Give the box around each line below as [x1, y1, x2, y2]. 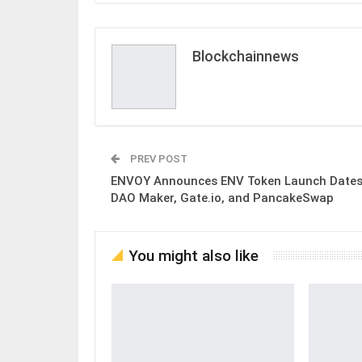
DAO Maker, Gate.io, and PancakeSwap [111, 190, 334, 205]
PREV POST [128, 152, 187, 165]
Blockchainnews [192, 47, 299, 65]
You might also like [128, 246, 259, 265]
